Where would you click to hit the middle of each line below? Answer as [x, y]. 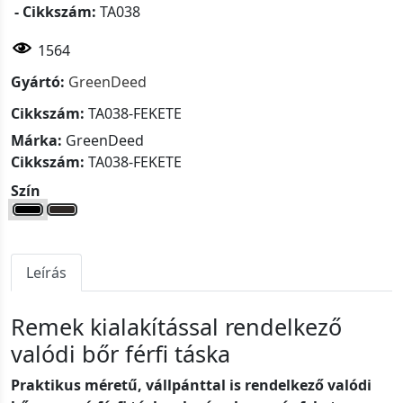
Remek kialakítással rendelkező [176, 327]
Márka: [36, 141]
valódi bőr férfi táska [121, 354]
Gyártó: [38, 82]
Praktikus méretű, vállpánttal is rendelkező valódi [191, 385]
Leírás [46, 273]
